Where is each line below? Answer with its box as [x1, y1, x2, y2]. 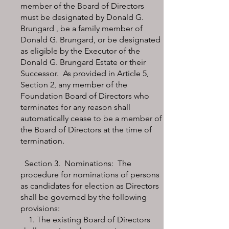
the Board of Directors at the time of [20, 125, 152, 134]
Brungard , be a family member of [20, 24, 143, 33]
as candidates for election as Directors [20, 181, 159, 191]
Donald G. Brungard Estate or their [20, 57, 146, 67]
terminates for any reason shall [20, 102, 130, 112]
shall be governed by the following [20, 192, 147, 202]
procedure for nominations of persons [20, 170, 159, 179]
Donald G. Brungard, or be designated [20, 35, 161, 44]
